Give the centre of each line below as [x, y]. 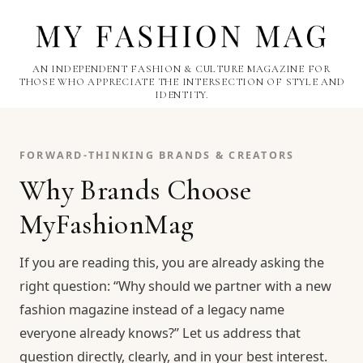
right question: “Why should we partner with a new [175, 286]
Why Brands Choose [135, 190]
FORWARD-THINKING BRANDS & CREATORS [157, 155]
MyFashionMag [107, 224]
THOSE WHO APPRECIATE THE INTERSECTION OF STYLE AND [181, 82]
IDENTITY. [181, 95]
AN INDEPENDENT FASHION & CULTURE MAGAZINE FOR [181, 69]
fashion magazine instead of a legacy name [152, 310]
